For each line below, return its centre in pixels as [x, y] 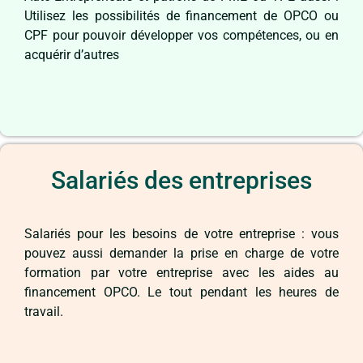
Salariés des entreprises [181, 180]
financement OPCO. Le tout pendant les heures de [181, 292]
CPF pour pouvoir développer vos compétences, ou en [181, 35]
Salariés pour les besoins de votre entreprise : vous [181, 233]
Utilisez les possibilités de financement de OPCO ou [181, 15]
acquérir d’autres [72, 54]
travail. [45, 311]
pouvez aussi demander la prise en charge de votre [181, 253]
